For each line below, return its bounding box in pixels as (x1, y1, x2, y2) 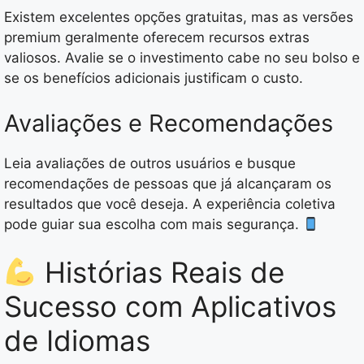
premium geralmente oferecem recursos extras (4, 29, 310, 46)
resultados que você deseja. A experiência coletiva (4, 195, 336, 212)
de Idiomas (4, 323, 150, 358)
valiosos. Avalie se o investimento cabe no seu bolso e (4, 50, 360, 67)
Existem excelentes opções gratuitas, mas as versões (4, 9, 353, 26)
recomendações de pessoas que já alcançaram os (4, 175, 331, 192)
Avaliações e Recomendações (4, 108, 333, 137)
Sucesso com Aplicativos (4, 289, 336, 324)
